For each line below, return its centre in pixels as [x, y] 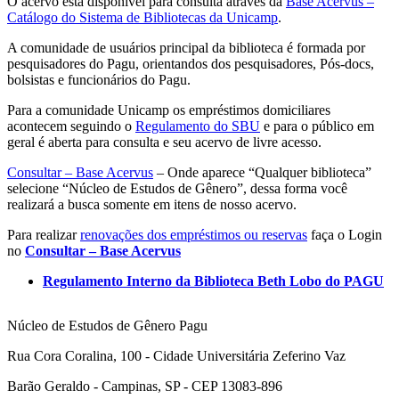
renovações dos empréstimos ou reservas [194, 235]
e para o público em [317, 126]
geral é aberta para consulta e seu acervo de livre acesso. [164, 142]
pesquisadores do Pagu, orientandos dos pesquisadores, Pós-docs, [191, 64]
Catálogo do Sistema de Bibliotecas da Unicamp [142, 18]
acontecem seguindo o [71, 126]
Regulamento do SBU [198, 126]
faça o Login [345, 235]
